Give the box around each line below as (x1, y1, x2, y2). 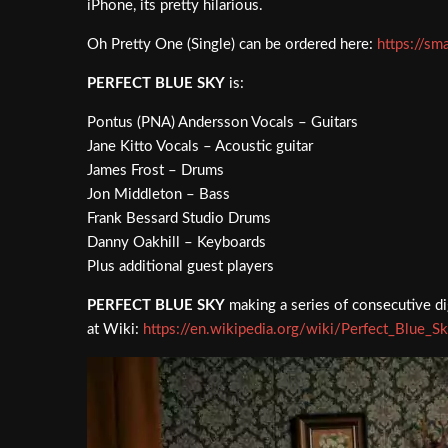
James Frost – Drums (87, 162, 224, 178)
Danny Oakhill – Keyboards (87, 234, 266, 250)
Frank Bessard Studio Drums (87, 210, 271, 226)
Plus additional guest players (87, 258, 274, 274)
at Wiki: (87, 321, 143, 337)
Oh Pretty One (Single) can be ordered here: (87, 36, 377, 52)
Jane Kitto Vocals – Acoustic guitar (87, 138, 313, 154)
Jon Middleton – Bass (87, 186, 230, 202)
